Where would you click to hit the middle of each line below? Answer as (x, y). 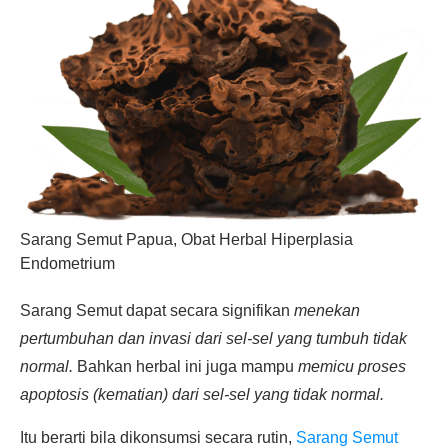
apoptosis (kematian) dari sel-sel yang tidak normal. (202, 395)
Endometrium (67, 264)
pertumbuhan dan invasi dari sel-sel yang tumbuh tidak (213, 339)
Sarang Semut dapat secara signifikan (157, 311)
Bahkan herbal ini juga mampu (185, 367)
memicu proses (352, 367)
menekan (327, 311)
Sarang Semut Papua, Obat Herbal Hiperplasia (186, 240)
